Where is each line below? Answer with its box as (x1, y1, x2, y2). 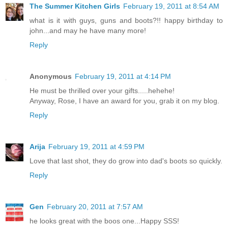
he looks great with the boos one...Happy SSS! (30, 216, 179, 225)
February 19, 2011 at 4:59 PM (48, 142, 145, 151)
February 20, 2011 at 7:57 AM (47, 202, 143, 211)
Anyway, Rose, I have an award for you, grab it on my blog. (30, 96, 219, 105)
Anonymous (30, 72, 72, 80)
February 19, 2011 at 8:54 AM (123, 2, 219, 10)
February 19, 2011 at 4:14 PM (75, 72, 171, 80)
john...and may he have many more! (30, 26, 146, 35)
